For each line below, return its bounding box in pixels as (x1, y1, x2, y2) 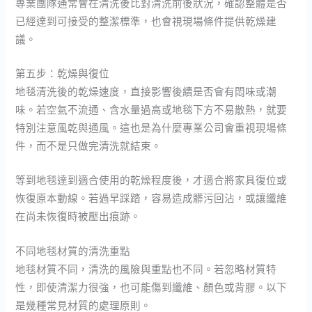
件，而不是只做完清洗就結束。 (15, 138, 162, 153)
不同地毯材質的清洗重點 (15, 243, 131, 258)
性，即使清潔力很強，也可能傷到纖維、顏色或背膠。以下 (15, 279, 288, 294)
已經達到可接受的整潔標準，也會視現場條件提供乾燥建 (15, 13, 277, 28)
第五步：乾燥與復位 (15, 65, 110, 80)
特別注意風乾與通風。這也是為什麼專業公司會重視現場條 (15, 120, 288, 134)
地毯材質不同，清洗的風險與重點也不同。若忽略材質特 (15, 261, 277, 276)
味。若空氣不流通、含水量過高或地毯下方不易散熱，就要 (15, 102, 288, 116)
